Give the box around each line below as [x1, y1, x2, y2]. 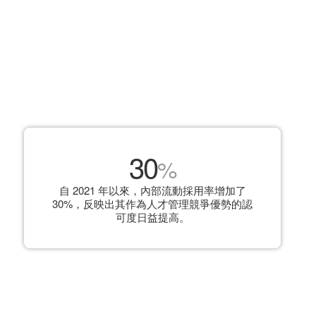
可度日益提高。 [115, 209, 190, 224]
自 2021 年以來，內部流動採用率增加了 [59, 183, 246, 197]
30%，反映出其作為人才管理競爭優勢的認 [52, 196, 253, 211]
